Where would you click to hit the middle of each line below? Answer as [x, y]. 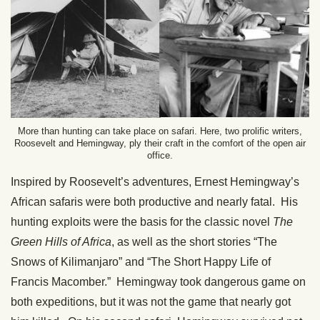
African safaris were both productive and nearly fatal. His [154, 202]
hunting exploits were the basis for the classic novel [142, 222]
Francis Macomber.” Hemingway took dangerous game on [158, 282]
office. [160, 156]
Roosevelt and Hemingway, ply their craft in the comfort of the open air [160, 144]
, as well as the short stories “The [194, 242]
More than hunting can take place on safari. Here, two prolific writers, [160, 131]
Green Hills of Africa [61, 242]
